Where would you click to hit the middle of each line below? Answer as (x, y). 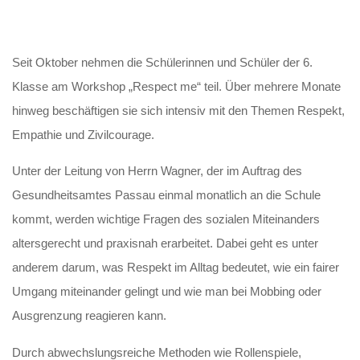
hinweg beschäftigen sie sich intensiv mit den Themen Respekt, (179, 111)
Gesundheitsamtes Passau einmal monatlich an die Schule (167, 195)
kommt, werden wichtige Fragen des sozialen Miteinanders (166, 219)
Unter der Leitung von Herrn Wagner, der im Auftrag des (157, 171)
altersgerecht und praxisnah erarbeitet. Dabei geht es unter (166, 243)
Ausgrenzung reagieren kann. (90, 316)
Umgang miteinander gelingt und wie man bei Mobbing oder (167, 292)
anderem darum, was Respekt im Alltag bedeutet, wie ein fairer (176, 268)
